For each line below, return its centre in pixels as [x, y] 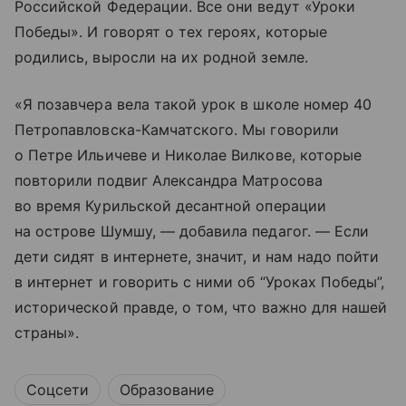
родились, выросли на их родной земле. [161, 57]
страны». [47, 332]
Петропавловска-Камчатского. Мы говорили [177, 129]
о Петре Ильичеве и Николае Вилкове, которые [188, 155]
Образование [167, 389]
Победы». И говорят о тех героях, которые [171, 31]
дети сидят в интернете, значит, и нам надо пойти [197, 256]
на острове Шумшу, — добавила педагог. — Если [192, 231]
